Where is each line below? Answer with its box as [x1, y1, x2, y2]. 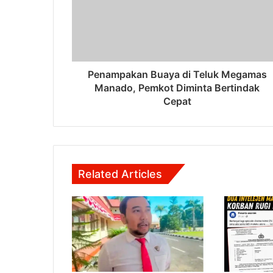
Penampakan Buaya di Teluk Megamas [87, 68, 267, 80]
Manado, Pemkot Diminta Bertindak [94, 81, 260, 94]
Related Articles [78, 167, 162, 180]
